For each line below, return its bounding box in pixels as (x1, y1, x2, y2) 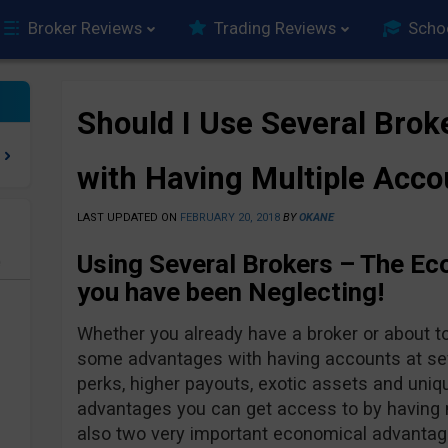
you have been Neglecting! (76, 277, 384, 307)
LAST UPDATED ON (76, 211, 180, 224)
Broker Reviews (28, 18, 142, 38)
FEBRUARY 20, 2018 (179, 211, 280, 224)
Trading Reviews (214, 18, 336, 38)
